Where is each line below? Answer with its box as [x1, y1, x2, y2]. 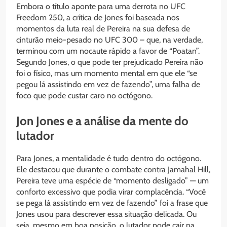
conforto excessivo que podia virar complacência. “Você [16, 187, 206, 197]
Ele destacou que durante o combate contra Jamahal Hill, [16, 165, 210, 175]
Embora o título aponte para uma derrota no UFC [16, 2, 185, 12]
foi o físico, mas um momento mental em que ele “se [16, 68, 197, 79]
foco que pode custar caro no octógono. [16, 91, 153, 101]
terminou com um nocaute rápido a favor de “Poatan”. [16, 46, 200, 56]
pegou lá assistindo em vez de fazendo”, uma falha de [16, 80, 200, 90]
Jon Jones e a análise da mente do [16, 113, 188, 129]
